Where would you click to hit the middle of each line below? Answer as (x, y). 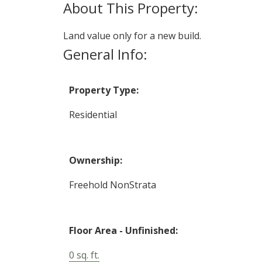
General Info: (105, 54)
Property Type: (104, 90)
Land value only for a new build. (132, 36)
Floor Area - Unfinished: (123, 231)
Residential (93, 115)
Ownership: (95, 161)
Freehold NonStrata (112, 185)
